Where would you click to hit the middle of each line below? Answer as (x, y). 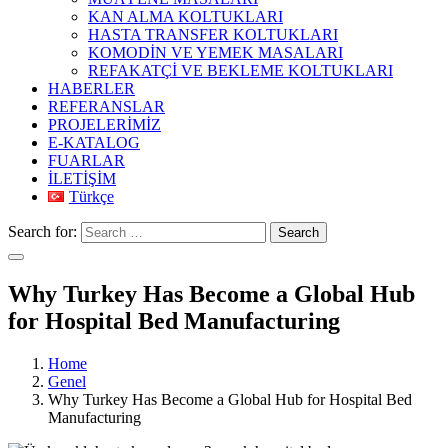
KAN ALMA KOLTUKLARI (185, 16)
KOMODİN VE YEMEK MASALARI (215, 52)
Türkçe (91, 196)
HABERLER (91, 88)
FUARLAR (86, 160)
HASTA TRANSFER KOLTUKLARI (213, 34)
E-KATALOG (94, 142)
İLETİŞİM (82, 178)
